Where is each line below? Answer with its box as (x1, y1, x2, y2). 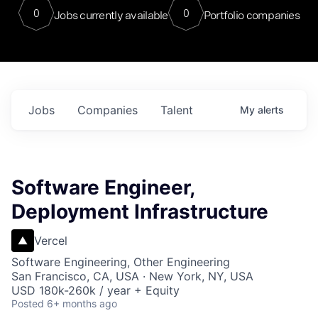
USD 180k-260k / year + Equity (11, 283, 180, 297)
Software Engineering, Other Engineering (11, 255, 230, 269)
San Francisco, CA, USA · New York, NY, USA (11, 269, 253, 283)
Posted (11, 297, 44, 309)
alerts (258, 104, 284, 116)
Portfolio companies (203, 8, 300, 22)
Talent (160, 103, 193, 117)
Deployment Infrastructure (11, 199, 268, 224)
